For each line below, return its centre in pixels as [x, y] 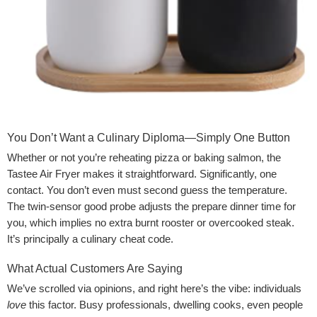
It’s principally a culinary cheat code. [90, 239]
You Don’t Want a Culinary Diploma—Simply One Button [149, 137]
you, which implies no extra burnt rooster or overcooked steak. [151, 223]
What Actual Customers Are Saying [95, 268]
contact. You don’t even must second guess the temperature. [147, 190]
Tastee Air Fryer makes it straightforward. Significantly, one [142, 174]
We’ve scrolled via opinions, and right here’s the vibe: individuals [154, 288]
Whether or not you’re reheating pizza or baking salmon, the [144, 157]
